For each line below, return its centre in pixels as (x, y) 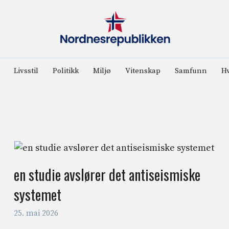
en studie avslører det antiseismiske (107, 174)
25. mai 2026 (36, 214)
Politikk (65, 71)
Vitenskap (143, 71)
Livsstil (26, 71)
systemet (38, 194)
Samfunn (191, 71)
